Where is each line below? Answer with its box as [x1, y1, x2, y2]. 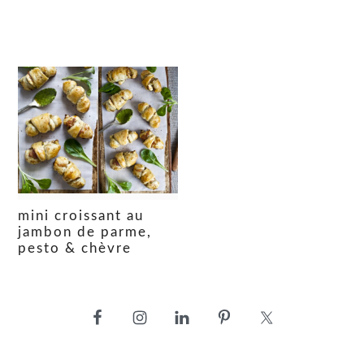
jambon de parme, [18, 224, 153, 239]
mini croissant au [18, 208, 145, 223]
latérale [17, 323, 110, 349]
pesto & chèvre [18, 240, 132, 255]
